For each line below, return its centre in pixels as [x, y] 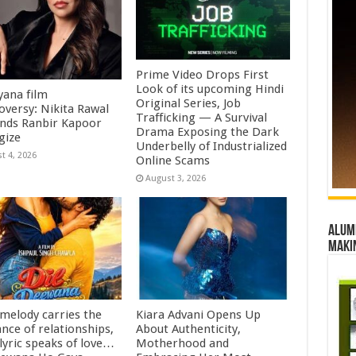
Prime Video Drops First [203, 75]
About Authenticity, [189, 329]
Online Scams [175, 161]
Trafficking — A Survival [202, 118]
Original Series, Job [189, 104]
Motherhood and [183, 343]
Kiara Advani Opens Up [199, 314]
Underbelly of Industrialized [212, 147]
